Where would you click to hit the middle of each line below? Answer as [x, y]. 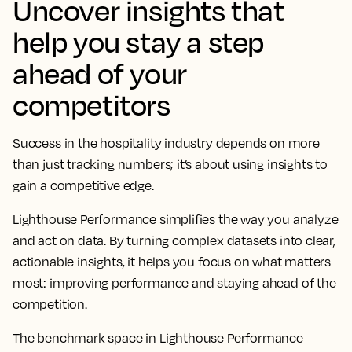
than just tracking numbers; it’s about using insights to [170, 165]
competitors [92, 104]
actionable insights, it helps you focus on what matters [172, 262]
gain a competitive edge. [83, 186]
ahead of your [100, 73]
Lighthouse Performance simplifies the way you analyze [176, 220]
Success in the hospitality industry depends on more [166, 143]
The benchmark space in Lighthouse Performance [158, 338]
